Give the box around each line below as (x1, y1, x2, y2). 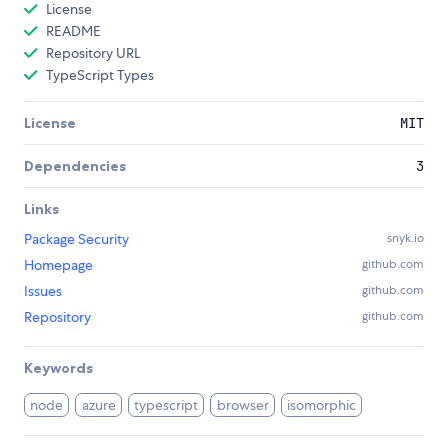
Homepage (24, 256, 93, 274)
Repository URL (46, 44, 140, 62)
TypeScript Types (46, 66, 154, 84)
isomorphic (287, 396, 357, 414)
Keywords (24, 359, 93, 377)
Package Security (24, 230, 129, 248)
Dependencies (24, 157, 126, 175)
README (46, 22, 101, 40)
